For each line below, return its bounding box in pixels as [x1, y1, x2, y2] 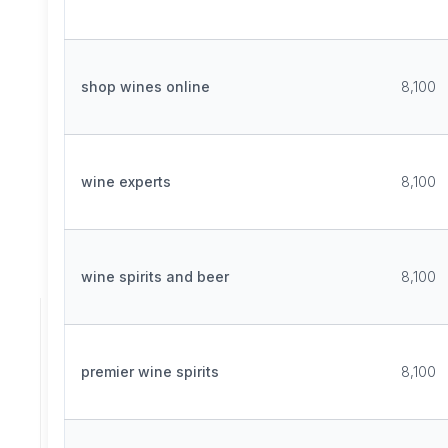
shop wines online [81, 78, 210, 95]
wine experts [81, 173, 171, 190]
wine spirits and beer [81, 268, 229, 285]
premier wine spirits [81, 363, 219, 380]
